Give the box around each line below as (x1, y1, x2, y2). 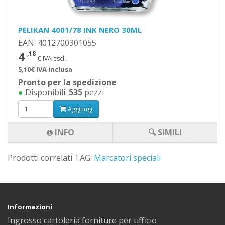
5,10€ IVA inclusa (18, 65, 72, 74)
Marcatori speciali (94, 152, 161, 163)
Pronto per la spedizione (18, 77, 117, 88)
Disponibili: (23, 87, 69, 98)
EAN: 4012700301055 (18, 37, 96, 48)
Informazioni (8, 202, 52, 211)
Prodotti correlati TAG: (8, 152, 94, 163)
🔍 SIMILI (148, 127, 182, 138)
